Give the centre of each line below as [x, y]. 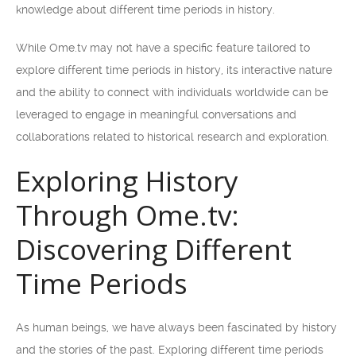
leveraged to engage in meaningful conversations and [156, 114]
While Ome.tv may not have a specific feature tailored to [163, 48]
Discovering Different [154, 249]
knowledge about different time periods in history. [145, 10]
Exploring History [127, 181]
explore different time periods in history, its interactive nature [174, 70]
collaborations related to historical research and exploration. [172, 137]
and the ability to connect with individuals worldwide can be [172, 92]
